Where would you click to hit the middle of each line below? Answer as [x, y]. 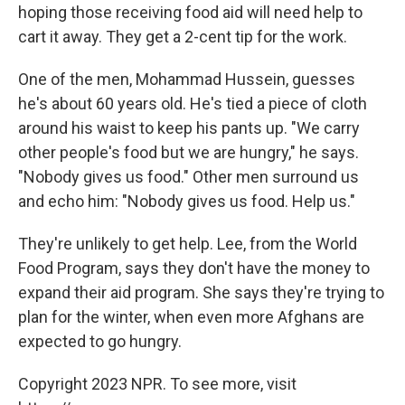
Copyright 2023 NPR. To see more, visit [157, 384]
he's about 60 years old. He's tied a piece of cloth [193, 104]
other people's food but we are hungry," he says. [188, 153]
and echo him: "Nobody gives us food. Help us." [187, 202]
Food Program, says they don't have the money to [194, 268]
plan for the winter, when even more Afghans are [191, 317]
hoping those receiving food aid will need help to [190, 13]
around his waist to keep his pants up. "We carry [189, 128]
